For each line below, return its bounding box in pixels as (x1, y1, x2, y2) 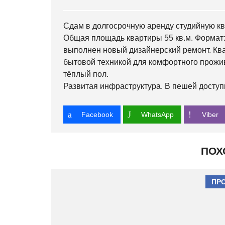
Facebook (81, 110, 113, 119)
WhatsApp (141, 110, 174, 119)
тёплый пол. (63, 70, 108, 79)
